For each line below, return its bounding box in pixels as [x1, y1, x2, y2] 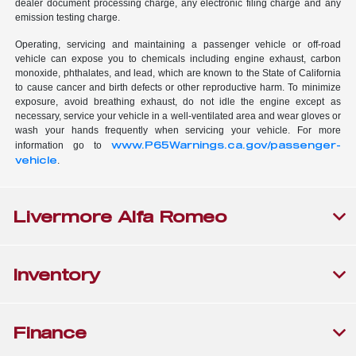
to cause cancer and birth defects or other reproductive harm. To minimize [15, 82, 341, 94]
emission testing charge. [15, 12, 121, 24]
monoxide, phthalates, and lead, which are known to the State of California [15, 68, 341, 79]
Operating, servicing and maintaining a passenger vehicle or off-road [15, 39, 341, 51]
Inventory [13, 265, 102, 284]
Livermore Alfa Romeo [13, 207, 227, 226]
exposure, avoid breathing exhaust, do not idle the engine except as [15, 96, 341, 108]
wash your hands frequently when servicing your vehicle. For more [15, 125, 341, 137]
